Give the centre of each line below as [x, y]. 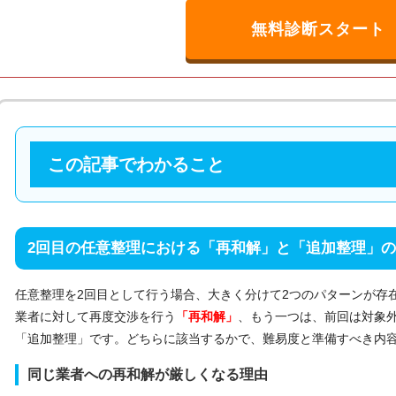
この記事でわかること [136, 164]
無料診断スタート [318, 29]
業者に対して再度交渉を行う [95, 316]
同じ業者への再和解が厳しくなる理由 [148, 374]
